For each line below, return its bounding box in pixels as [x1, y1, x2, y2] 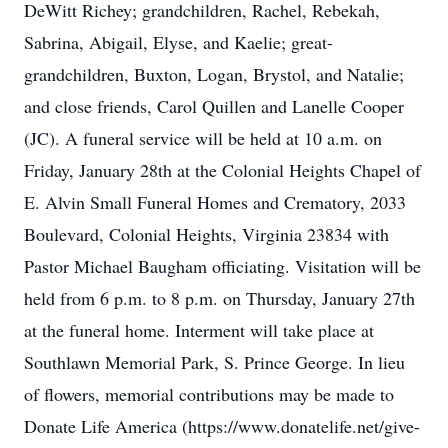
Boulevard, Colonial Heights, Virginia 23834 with [24, 222, 389, 246]
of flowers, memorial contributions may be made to [24, 382, 394, 406]
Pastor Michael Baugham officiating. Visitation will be [24, 254, 421, 278]
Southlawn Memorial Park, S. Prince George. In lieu [24, 350, 405, 374]
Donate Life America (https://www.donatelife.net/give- [24, 414, 420, 438]
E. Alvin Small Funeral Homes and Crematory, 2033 [24, 190, 406, 214]
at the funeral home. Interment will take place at [24, 318, 374, 342]
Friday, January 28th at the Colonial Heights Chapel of [24, 158, 421, 182]
